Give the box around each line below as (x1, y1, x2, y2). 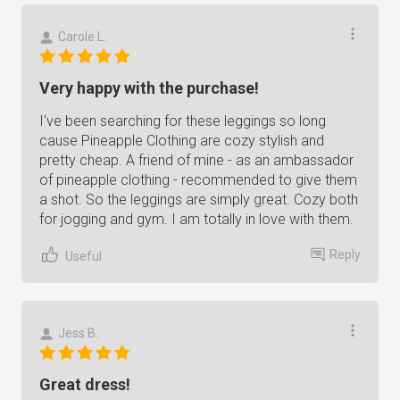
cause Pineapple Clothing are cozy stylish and (39, 132, 324, 149)
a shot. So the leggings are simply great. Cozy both (39, 191, 358, 208)
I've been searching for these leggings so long (39, 112, 326, 129)
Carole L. (58, 29, 106, 44)
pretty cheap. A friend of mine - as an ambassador (39, 152, 354, 169)
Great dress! (39, 375, 130, 394)
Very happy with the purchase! (39, 79, 259, 97)
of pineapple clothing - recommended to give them (39, 171, 357, 188)
